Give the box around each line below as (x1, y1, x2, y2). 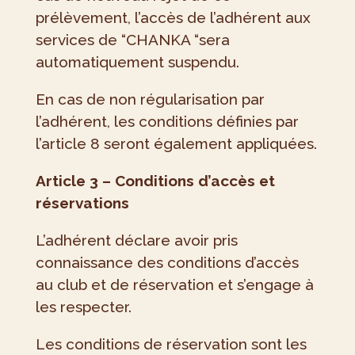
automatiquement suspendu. (35, 53, 239, 71)
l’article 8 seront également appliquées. (35, 135, 317, 153)
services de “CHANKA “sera (35, 31, 230, 49)
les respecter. (35, 298, 132, 316)
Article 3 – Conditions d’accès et (35, 172, 275, 190)
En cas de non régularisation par (35, 90, 265, 109)
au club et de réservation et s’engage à (35, 276, 314, 294)
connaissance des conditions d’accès (35, 254, 299, 272)
